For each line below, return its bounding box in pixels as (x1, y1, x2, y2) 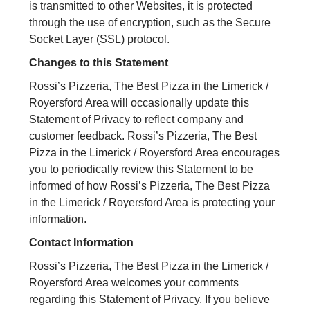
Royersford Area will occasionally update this (29, 97, 250, 109)
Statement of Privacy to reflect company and (29, 113, 244, 126)
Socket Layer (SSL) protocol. (29, 33, 170, 46)
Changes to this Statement (29, 57, 169, 69)
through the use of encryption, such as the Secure (29, 17, 271, 29)
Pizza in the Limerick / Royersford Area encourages (29, 147, 280, 159)
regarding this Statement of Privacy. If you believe (29, 293, 271, 306)
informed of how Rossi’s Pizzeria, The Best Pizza (29, 180, 271, 192)
